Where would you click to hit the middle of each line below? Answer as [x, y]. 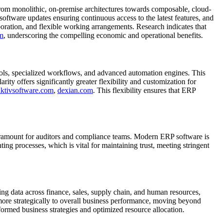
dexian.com [75, 90]
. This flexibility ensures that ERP [144, 90]
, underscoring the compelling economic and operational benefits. [103, 35]
